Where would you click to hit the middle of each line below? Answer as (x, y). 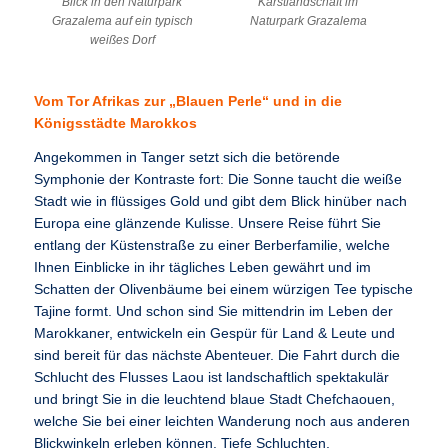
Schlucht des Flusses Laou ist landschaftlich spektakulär (212, 377)
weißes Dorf (122, 39)
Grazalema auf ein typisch (122, 20)
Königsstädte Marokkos (116, 124)
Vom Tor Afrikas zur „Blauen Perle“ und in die (188, 102)
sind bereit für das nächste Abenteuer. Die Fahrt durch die (217, 355)
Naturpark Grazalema (308, 20)
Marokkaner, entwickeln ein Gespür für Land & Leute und (215, 333)
